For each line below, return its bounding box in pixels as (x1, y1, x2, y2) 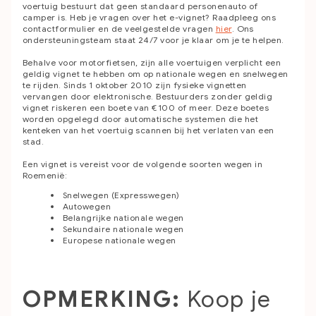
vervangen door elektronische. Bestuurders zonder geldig (23, 91, 273, 102)
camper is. (23, 12, 68, 23)
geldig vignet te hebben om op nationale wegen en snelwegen (23, 68, 288, 79)
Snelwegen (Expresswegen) (63, 190, 180, 200)
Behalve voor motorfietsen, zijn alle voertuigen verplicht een (23, 57, 281, 68)
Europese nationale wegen (63, 235, 176, 245)
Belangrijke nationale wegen (63, 212, 184, 223)
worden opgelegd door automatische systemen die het (23, 114, 259, 124)
